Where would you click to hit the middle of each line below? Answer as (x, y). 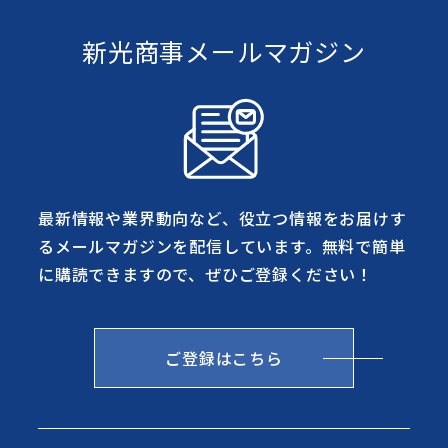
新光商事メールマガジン (224, 51)
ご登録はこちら (224, 358)
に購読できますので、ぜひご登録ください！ (205, 274)
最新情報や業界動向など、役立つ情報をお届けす (222, 218)
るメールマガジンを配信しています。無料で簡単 (221, 246)
